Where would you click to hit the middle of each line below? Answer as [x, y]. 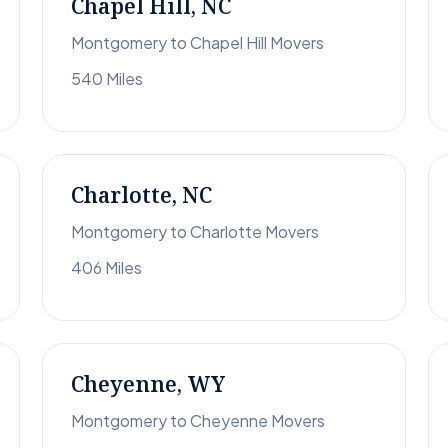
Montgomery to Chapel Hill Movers [197, 43]
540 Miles [107, 79]
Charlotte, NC [141, 195]
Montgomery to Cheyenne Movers [198, 421]
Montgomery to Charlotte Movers [195, 232]
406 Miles [106, 268]
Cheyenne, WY [148, 384]
